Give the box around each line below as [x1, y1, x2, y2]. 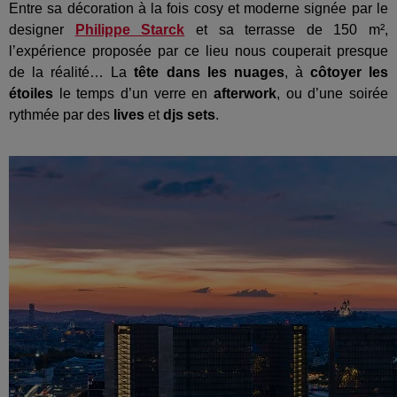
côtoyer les [309, 64, 389, 80]
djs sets [163, 106, 215, 122]
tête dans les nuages [127, 64, 284, 80]
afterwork [214, 85, 276, 101]
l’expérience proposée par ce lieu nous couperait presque [9, 43, 388, 58]
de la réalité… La [9, 64, 128, 80]
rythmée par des [9, 106, 113, 122]
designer [9, 21, 75, 37]
